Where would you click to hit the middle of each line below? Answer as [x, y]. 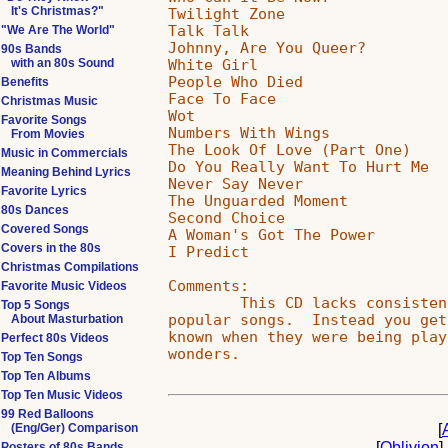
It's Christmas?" [57, 11]
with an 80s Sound [62, 63]
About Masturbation [67, 319]
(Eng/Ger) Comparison [74, 428]
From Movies [48, 134]
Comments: [209, 285]
